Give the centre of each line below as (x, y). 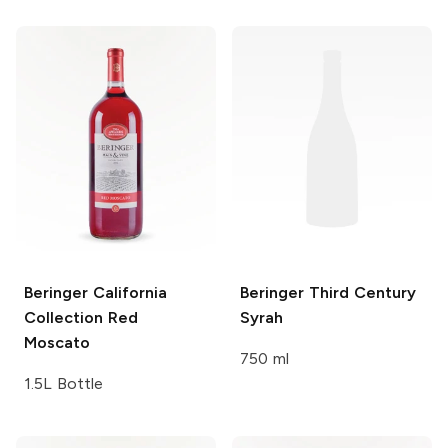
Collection (63, 318)
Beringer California (95, 293)
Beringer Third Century (328, 293)
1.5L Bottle (63, 384)
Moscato (57, 343)
